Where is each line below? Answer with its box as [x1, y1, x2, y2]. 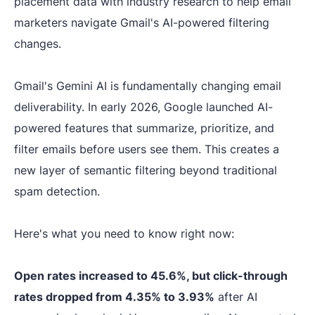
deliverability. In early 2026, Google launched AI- [14, 100, 273, 114]
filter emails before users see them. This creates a [14, 142, 279, 156]
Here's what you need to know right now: [14, 226, 234, 240]
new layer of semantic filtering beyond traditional [14, 163, 277, 177]
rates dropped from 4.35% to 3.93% [14, 290, 214, 304]
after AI [214, 290, 257, 304]
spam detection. [14, 184, 100, 198]
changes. [14, 37, 61, 51]
